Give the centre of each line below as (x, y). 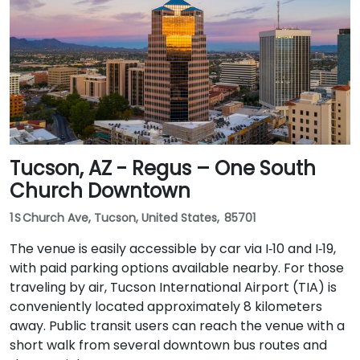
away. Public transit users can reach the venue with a (177, 326)
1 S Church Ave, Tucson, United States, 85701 (133, 218)
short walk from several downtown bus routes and (168, 345)
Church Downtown (100, 191)
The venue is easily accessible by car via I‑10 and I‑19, (173, 249)
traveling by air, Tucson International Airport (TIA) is (173, 287)
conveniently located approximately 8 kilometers (166, 307)
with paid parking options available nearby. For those (177, 268)
